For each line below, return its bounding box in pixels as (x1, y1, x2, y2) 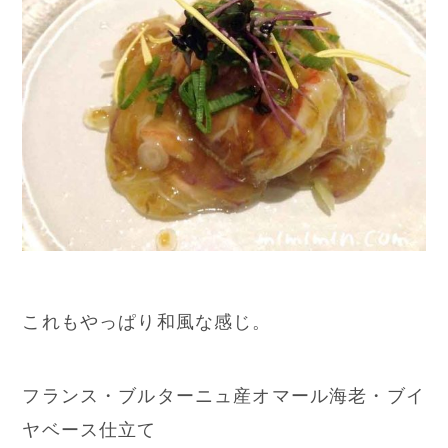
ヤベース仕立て (22, 418, 157, 440)
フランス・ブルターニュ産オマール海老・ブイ (22, 384, 425, 406)
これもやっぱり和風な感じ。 (22, 310, 272, 332)
